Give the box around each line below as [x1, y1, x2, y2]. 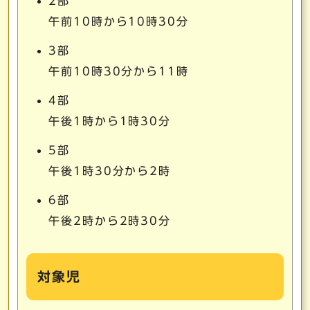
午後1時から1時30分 [48, 116, 172, 127]
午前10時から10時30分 [48, 16, 189, 27]
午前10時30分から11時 [48, 66, 189, 77]
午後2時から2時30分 [48, 215, 172, 226]
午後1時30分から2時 [48, 165, 172, 176]
